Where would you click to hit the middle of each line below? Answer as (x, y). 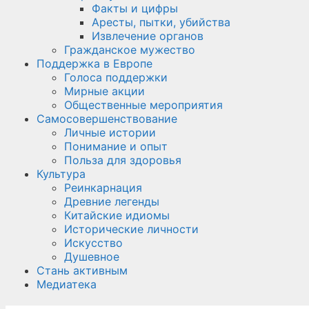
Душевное (92, 257)
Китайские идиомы (117, 215)
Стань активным (82, 270)
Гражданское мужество (130, 50)
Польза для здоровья (123, 160)
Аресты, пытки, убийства (161, 22)
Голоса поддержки (116, 77)
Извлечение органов (148, 36)
